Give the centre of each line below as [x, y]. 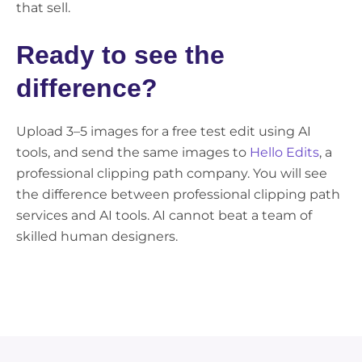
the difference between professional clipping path [178, 195]
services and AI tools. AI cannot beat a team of [164, 216]
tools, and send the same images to [133, 153]
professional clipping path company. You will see [172, 174]
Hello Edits [284, 153]
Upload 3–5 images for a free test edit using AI [164, 132]
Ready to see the [120, 55]
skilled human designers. [97, 237]
